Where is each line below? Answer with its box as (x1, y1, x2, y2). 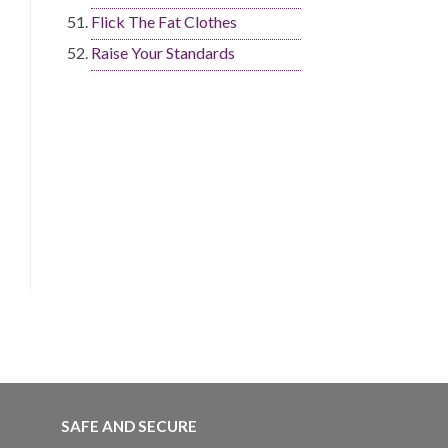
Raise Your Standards (91, 43, 235, 63)
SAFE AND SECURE (61, 416, 197, 435)
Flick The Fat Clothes (91, 12, 237, 32)
